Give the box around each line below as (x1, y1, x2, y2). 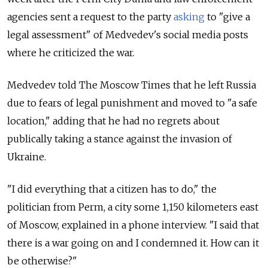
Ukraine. (7, 151, 48, 163)
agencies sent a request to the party (7, 11, 173, 23)
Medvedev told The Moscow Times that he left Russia (7, 79, 256, 92)
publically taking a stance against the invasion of (7, 133, 232, 145)
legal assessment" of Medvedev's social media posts (7, 29, 248, 41)
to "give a (205, 11, 250, 23)
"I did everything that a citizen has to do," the (7, 183, 217, 196)
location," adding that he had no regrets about (7, 115, 220, 127)
